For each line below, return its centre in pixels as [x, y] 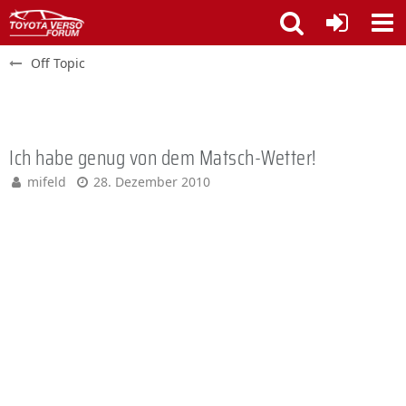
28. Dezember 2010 [152, 182]
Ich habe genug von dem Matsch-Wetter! [163, 158]
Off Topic [58, 63]
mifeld [47, 182]
